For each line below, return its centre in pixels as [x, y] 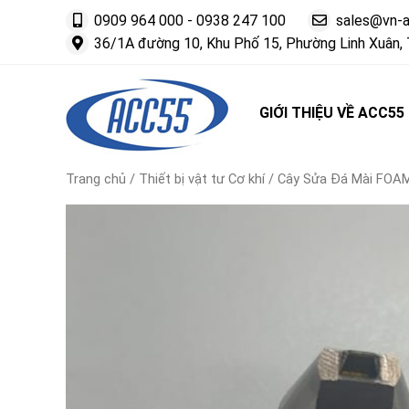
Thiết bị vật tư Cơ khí [202, 179]
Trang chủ [96, 179]
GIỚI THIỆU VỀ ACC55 [332, 113]
